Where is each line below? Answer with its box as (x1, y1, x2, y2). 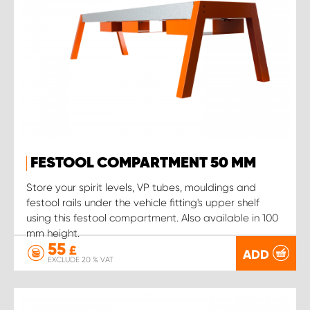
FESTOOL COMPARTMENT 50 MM (30, 155, 256, 171)
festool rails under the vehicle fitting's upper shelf (26, 196, 259, 209)
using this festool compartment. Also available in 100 (26, 211, 278, 224)
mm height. (26, 226, 80, 239)
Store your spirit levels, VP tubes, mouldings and (26, 181, 256, 194)
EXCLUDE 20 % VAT (48, 255, 113, 264)
